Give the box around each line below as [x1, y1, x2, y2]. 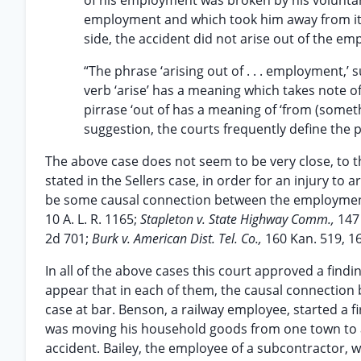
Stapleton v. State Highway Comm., [140, 210, 338, 228]
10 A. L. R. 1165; [45, 210, 140, 228]
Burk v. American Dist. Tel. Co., [92, 230, 265, 247]
